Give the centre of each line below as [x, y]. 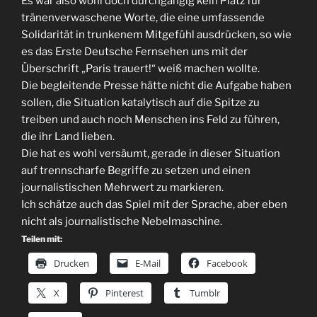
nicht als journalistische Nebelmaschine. [122, 221]
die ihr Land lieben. [68, 136]
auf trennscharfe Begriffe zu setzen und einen [136, 170]
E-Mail [148, 263]
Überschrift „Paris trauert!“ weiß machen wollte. [140, 68]
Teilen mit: [42, 238]
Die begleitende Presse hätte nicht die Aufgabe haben [156, 85]
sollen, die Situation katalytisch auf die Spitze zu [140, 102]
